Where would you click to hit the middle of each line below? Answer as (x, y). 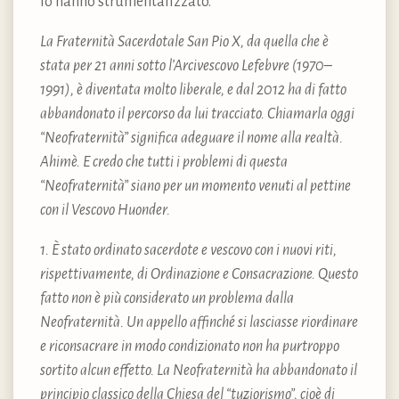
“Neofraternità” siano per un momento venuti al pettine (195, 186)
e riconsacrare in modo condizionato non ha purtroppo (190, 346)
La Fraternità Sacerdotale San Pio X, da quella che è (184, 41)
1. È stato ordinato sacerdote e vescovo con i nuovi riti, (188, 250)
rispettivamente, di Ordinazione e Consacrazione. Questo (199, 274)
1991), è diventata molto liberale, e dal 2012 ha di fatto (193, 90)
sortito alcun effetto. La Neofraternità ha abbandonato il (199, 370)
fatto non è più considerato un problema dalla (167, 298)
